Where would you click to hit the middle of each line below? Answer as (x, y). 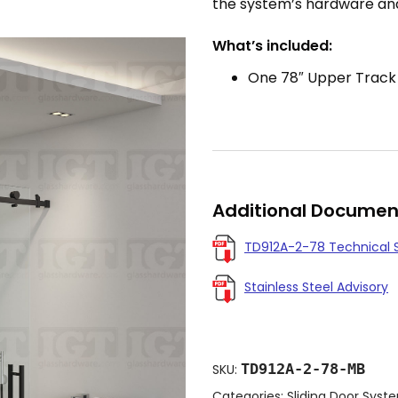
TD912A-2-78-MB (303, 368)
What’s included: (272, 45)
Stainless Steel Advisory (316, 287)
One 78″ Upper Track (322, 77)
